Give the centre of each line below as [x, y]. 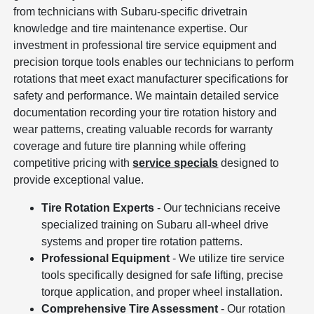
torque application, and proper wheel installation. [162, 292]
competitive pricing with [73, 163]
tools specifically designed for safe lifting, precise [163, 275]
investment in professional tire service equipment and [145, 45]
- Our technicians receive [218, 207]
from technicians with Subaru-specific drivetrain [131, 11]
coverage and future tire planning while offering [130, 146]
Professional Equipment [106, 258]
